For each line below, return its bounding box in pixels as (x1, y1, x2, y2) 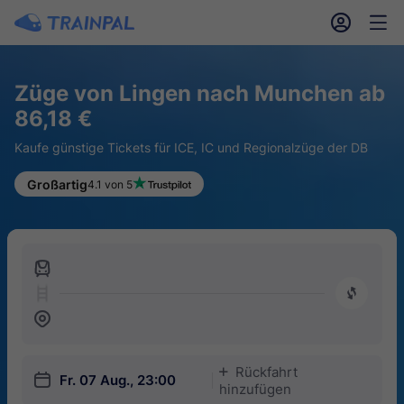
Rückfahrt (235, 363, 298, 381)
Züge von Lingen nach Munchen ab (14, 80, 385, 106)
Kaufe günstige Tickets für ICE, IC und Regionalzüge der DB (14, 140, 368, 155)
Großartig (27, 176, 87, 192)
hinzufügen (219, 380, 291, 398)
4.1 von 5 (87, 177, 133, 191)
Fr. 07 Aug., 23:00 (60, 372, 176, 389)
